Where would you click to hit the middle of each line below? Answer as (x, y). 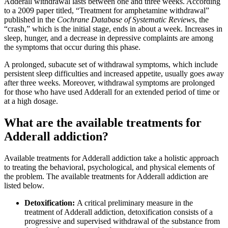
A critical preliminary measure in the (135, 203)
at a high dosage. (31, 101)
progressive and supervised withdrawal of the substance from (122, 221)
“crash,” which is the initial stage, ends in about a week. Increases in (113, 29)
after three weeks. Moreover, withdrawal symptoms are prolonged (109, 83)
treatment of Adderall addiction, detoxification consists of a (119, 212)
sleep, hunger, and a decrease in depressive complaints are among (109, 38)
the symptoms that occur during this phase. (73, 47)
